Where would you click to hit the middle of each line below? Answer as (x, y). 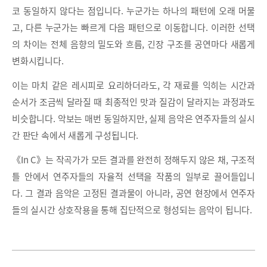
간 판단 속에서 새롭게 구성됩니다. (75, 135)
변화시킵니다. (38, 60)
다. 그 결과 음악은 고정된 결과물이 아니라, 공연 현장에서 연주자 (133, 193)
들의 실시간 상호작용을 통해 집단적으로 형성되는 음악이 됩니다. (132, 209)
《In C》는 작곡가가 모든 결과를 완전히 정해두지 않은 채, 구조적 (133, 159)
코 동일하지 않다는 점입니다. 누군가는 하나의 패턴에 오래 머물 (133, 10)
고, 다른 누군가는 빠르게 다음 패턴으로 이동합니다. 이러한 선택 (133, 27)
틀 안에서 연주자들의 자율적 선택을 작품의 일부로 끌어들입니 (133, 176)
